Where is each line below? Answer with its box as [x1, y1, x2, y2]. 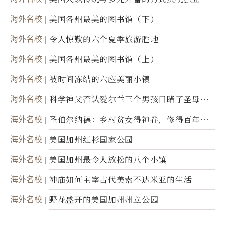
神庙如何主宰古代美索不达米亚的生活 [49, 173, 192, 185]
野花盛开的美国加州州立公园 [49, 193, 159, 205]
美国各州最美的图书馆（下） [49, 13, 159, 25]
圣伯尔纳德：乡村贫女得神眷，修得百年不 [49, 113, 209, 125]
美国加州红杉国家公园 [49, 133, 134, 145]
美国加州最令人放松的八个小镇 [49, 153, 167, 165]
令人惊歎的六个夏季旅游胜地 [49, 33, 159, 45]
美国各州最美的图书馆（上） [49, 53, 159, 65]
